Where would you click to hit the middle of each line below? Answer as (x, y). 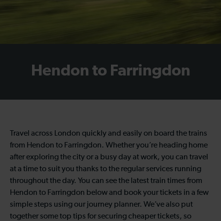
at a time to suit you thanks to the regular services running (106, 169)
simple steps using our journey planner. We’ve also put (101, 204)
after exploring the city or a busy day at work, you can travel (109, 157)
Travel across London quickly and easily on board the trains (109, 133)
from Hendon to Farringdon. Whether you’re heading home (109, 145)
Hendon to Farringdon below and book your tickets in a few (109, 193)
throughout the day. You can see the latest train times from (106, 181)
